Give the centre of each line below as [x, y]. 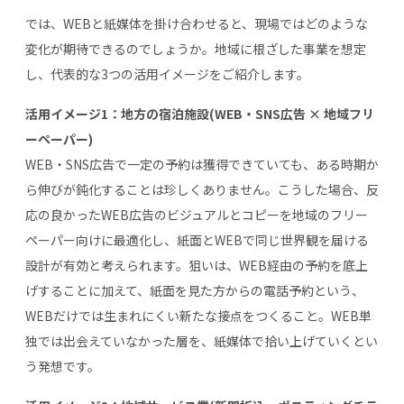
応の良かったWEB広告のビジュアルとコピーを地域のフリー [197, 214]
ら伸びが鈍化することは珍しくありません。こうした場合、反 [202, 189]
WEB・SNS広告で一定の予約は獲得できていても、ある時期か [202, 164]
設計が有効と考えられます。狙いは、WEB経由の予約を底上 [197, 265]
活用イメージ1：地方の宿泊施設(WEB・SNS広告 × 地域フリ [200, 113]
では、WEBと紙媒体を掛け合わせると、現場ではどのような [197, 23]
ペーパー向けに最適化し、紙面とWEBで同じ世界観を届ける [197, 239]
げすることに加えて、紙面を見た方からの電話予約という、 [195, 290]
